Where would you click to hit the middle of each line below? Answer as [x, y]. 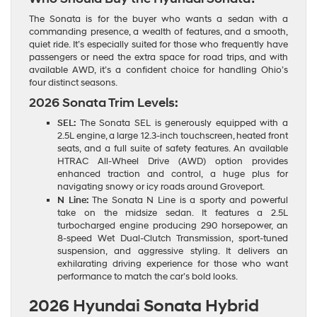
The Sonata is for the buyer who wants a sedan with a [158, 19]
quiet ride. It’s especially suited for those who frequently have [158, 44]
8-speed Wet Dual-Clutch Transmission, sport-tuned [173, 238]
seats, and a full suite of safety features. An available [173, 148]
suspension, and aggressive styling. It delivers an [173, 251]
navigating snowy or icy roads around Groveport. [161, 186]
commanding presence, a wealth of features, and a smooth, [158, 31]
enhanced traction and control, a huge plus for [173, 174]
